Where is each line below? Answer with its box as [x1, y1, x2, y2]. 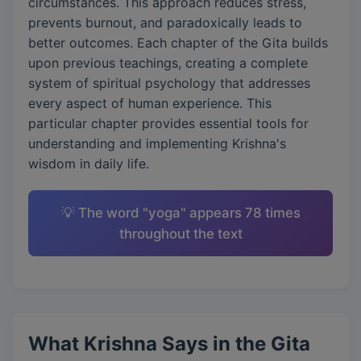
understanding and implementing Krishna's [28, 135, 286, 151]
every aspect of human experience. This [28, 95, 272, 111]
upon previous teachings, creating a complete [28, 55, 308, 71]
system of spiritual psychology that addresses [28, 75, 310, 91]
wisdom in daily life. [28, 156, 149, 172]
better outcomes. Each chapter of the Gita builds [28, 35, 328, 51]
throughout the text [118, 226, 243, 242]
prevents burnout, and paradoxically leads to [28, 15, 302, 31]
